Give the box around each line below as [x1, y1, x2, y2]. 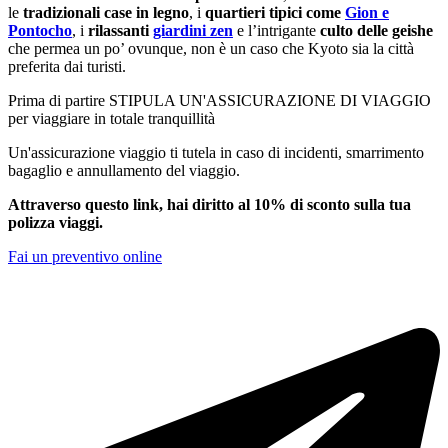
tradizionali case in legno [19, 3, 189, 21]
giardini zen [153, 21, 233, 39]
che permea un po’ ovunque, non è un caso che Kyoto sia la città [8, 39, 414, 57]
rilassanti [88, 21, 153, 39]
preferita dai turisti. [8, 57, 126, 75]
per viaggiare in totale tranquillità [8, 109, 215, 127]
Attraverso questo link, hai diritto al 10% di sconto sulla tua [8, 195, 411, 213]
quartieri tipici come [205, 3, 345, 21]
